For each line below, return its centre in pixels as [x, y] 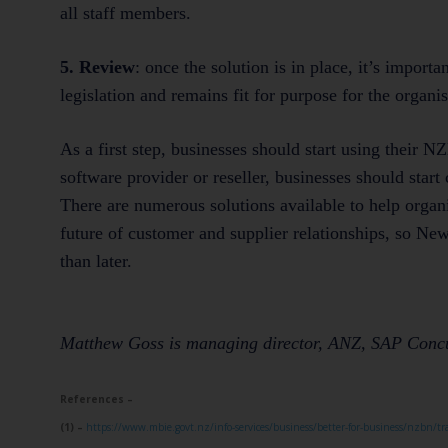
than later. [96, 260]
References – [96, 398]
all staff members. [125, 12]
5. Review [97, 66]
